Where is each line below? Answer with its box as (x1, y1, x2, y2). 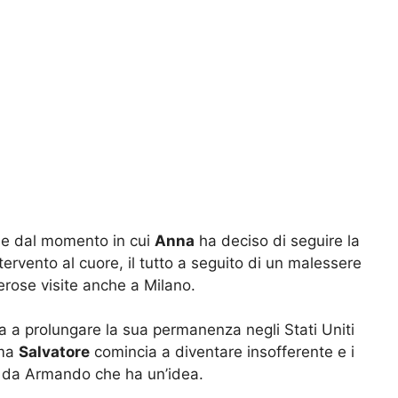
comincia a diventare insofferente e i (90, 343, 354, 362)
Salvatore (19, 343, 90, 362)
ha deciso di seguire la (195, 231, 360, 250)
